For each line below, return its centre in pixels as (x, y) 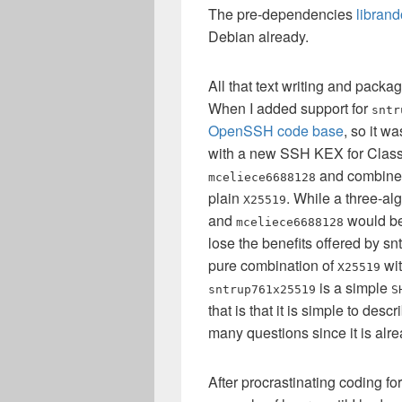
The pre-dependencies (282, 14)
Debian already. (258, 36)
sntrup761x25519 (262, 289)
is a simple (354, 288)
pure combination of (273, 265)
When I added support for (290, 108)
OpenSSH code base (276, 131)
